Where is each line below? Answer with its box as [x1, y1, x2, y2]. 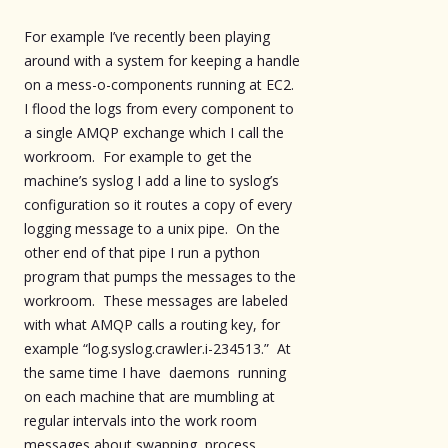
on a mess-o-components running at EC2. [24, 74, 298, 94]
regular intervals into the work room [24, 410, 257, 430]
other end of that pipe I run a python [24, 242, 260, 262]
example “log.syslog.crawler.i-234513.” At [24, 338, 291, 358]
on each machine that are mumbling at [24, 386, 275, 406]
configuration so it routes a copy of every [24, 194, 292, 214]
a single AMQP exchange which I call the [24, 122, 284, 142]
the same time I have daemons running [24, 362, 286, 382]
